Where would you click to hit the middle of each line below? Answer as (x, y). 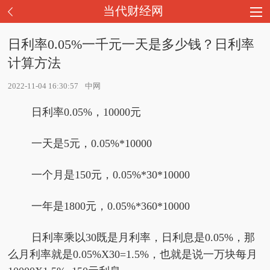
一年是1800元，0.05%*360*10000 (110, 206)
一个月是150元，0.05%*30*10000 (110, 175)
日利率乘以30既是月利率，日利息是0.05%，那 (143, 237)
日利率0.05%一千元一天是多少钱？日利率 (131, 44)
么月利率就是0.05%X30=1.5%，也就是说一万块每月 (133, 254)
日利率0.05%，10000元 (86, 112)
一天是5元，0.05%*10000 (91, 143)
